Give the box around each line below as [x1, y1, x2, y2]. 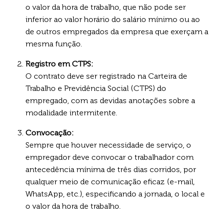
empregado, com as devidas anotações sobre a [25, 95, 195, 105]
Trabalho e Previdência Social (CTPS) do [25, 83, 166, 93]
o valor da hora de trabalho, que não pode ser [25, 2, 186, 12]
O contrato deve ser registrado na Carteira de [25, 71, 187, 81]
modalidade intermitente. [25, 108, 117, 117]
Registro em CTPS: [25, 59, 93, 68]
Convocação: [25, 128, 74, 137]
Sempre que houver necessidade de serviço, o [25, 140, 191, 150]
